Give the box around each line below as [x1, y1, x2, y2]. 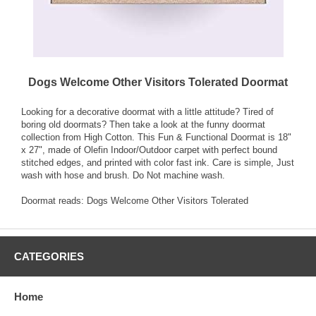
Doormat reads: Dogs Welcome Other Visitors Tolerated [21, 195, 248, 207]
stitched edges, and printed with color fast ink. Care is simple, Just [21, 157, 294, 169]
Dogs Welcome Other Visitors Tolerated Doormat [28, 76, 288, 89]
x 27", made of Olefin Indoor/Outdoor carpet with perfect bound [21, 145, 277, 156]
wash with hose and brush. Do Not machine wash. [21, 170, 225, 181]
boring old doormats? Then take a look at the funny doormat [21, 119, 265, 130]
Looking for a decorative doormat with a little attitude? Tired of [21, 107, 274, 118]
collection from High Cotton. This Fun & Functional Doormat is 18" [21, 132, 291, 143]
